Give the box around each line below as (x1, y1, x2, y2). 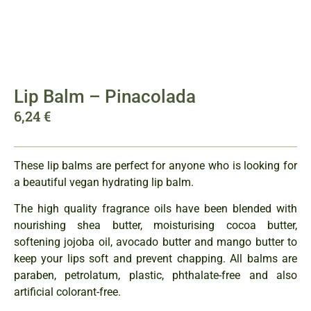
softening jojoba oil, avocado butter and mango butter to (14, 235, 297, 249)
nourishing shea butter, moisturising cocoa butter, (14, 219, 297, 233)
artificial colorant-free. (14, 285, 124, 299)
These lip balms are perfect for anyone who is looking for (14, 159, 297, 172)
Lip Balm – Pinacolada (14, 85, 196, 107)
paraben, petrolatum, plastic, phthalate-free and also (14, 269, 297, 283)
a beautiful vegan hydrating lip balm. (14, 176, 194, 189)
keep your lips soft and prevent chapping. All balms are (14, 252, 297, 266)
